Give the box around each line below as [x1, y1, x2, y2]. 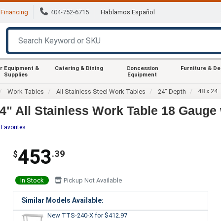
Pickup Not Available [62, 176, 122, 184]
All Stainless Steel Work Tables [56, 87, 146, 95]
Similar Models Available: [21, 196, 104, 204]
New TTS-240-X [47, 211, 95, 219]
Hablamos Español [101, 8, 155, 16]
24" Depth [158, 87, 186, 95]
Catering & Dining [55, 65, 103, 72]
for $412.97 [94, 211, 127, 219]
